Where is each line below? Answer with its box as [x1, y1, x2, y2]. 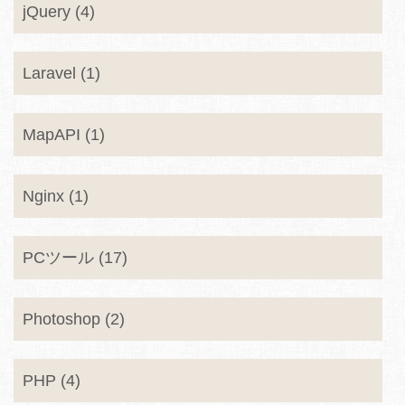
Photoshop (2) [23, 310, 125, 328]
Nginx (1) [23, 187, 89, 205]
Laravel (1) [23, 64, 100, 82]
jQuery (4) [23, 3, 95, 21]
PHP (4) [23, 372, 80, 390]
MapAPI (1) [23, 126, 105, 144]
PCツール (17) [23, 249, 127, 267]
